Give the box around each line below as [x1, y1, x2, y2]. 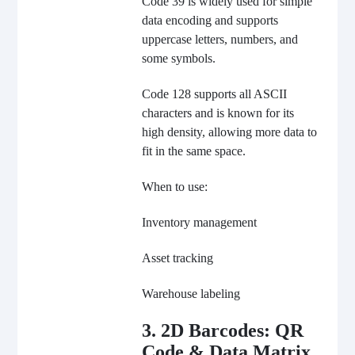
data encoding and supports [141, 13, 278, 27]
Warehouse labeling [141, 286, 240, 300]
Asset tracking [141, 250, 213, 265]
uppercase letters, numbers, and [141, 32, 298, 46]
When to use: [141, 179, 208, 193]
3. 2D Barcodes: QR [141, 319, 303, 341]
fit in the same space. [141, 143, 246, 158]
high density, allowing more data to [141, 124, 317, 139]
